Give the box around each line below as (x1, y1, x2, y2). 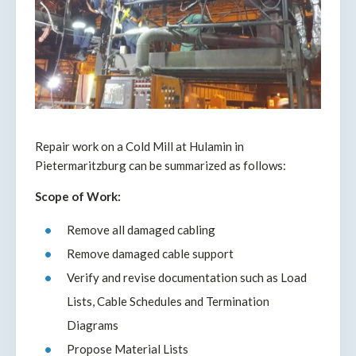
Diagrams (67, 317, 118, 332)
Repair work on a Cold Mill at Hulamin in (35, 138, 244, 153)
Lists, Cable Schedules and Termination (67, 293, 269, 308)
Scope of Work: (35, 188, 121, 203)
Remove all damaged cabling (67, 222, 215, 237)
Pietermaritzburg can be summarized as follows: (35, 157, 286, 172)
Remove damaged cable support (67, 246, 234, 261)
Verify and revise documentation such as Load (67, 269, 307, 284)
